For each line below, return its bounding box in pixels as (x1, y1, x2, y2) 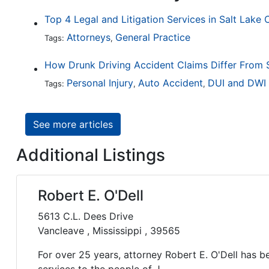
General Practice (115, 31, 190, 44)
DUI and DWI (208, 77, 266, 89)
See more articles (33, 118, 113, 131)
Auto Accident (138, 77, 203, 89)
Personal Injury (67, 77, 133, 89)
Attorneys (67, 31, 110, 44)
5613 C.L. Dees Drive (38, 210, 133, 223)
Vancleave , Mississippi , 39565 (38, 225, 180, 237)
